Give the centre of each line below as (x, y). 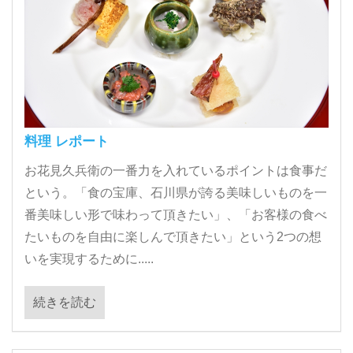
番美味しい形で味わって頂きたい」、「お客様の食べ (176, 215)
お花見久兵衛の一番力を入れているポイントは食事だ (176, 171)
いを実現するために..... (89, 259)
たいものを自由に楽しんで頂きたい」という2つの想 (173, 237)
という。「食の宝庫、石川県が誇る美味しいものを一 (176, 193)
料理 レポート (67, 142)
